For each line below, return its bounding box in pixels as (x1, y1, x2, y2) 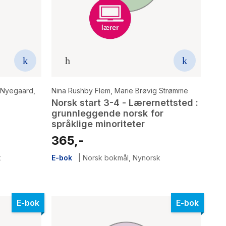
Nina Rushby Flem (51, 86, 110, 95)
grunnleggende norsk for (51, 108, 163, 119)
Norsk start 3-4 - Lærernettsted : (51, 97, 198, 108)
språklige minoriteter (51, 119, 145, 130)
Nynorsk (133, 153, 160, 162)
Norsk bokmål (83, 153, 129, 162)
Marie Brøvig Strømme (115, 86, 188, 95)
